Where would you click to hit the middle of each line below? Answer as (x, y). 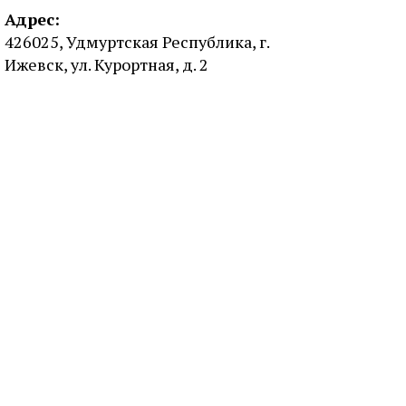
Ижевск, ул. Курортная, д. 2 (106, 64)
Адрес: (32, 19)
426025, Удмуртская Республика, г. (137, 42)
